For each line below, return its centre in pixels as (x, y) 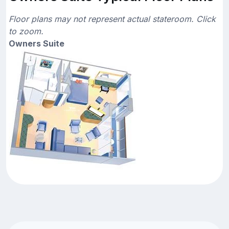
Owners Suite (37, 44)
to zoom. (26, 31)
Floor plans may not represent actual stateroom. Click (112, 19)
